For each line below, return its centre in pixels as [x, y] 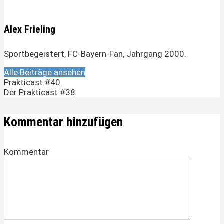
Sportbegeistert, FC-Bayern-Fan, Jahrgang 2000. [95, 54]
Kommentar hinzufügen [63, 122]
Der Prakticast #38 [40, 92]
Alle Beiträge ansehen [45, 72]
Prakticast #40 [32, 82]
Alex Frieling [30, 29]
